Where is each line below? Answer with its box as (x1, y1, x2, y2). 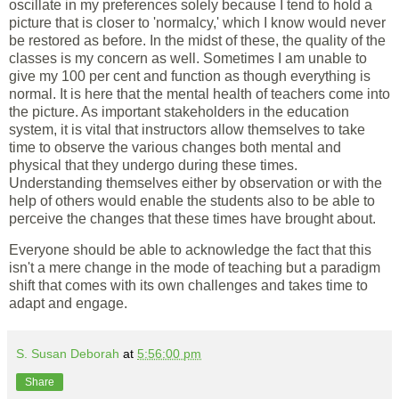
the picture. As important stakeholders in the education (9, 103, 349, 119)
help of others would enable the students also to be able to (9, 192, 375, 208)
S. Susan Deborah (16, 346, 119, 362)
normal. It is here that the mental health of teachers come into (9, 85, 390, 102)
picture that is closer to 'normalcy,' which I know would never (9, 14, 386, 30)
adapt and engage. (9, 296, 127, 312)
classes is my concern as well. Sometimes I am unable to (9, 50, 367, 66)
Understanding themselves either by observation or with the (9, 175, 382, 191)
